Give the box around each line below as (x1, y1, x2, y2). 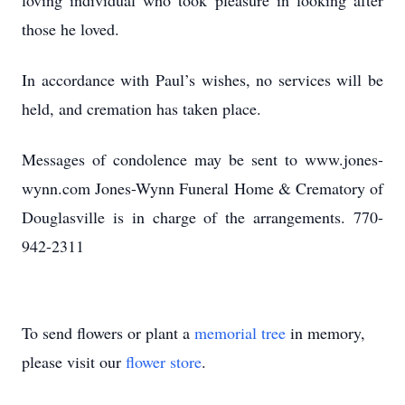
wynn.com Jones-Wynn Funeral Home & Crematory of (22, 177, 383, 199)
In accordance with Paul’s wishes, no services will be (22, 69, 383, 90)
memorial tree (194, 322, 286, 344)
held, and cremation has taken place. (22, 98, 261, 119)
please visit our (22, 351, 126, 372)
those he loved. (22, 18, 119, 40)
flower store (126, 351, 202, 372)
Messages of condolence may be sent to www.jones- (22, 148, 383, 170)
